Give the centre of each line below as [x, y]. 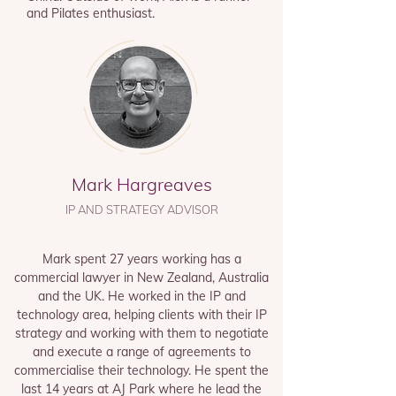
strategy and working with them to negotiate [141, 333]
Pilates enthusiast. [105, 13]
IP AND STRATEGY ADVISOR [141, 209]
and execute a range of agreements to [141, 352]
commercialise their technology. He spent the [141, 370]
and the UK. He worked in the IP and [141, 296]
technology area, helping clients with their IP [141, 315]
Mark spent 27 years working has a [141, 259]
